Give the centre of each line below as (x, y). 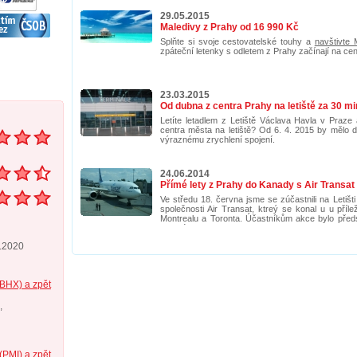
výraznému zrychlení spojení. (218, 139)
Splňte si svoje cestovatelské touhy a (237, 41)
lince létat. (179, 228)
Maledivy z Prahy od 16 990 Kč (229, 27)
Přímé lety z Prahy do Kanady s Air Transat (257, 184)
